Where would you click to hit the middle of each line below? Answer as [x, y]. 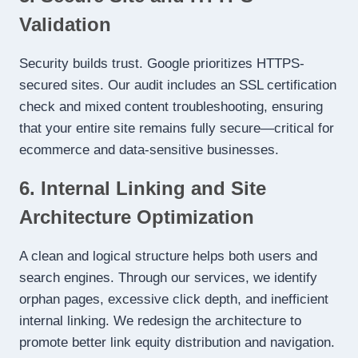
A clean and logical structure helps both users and [168, 257]
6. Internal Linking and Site [143, 189]
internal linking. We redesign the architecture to [160, 321]
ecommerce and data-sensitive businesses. [149, 150]
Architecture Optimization [137, 217]
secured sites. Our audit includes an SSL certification [178, 86]
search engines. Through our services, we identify [168, 278]
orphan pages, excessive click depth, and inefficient [174, 300]
